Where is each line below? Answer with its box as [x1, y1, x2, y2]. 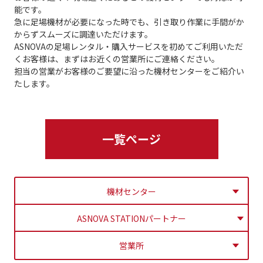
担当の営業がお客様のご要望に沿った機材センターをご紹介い [14, 65, 244, 77]
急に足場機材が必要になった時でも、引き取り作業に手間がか [14, 15, 244, 28]
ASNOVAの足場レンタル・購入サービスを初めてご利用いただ [14, 40, 243, 52]
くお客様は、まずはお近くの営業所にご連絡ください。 [14, 52, 220, 65]
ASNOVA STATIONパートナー [77, 212, 186, 224]
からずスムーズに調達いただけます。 [14, 28, 153, 40]
